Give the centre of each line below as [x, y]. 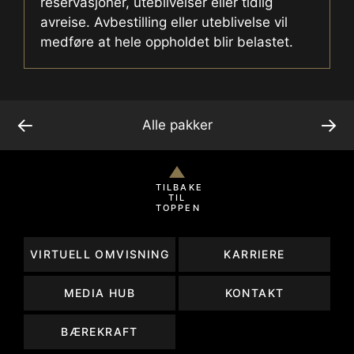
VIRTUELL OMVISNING [100, 254]
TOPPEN [178, 207]
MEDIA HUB [100, 293]
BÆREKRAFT [100, 332]
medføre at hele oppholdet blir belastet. [167, 41]
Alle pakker [177, 124]
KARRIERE [254, 254]
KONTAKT [254, 293]
